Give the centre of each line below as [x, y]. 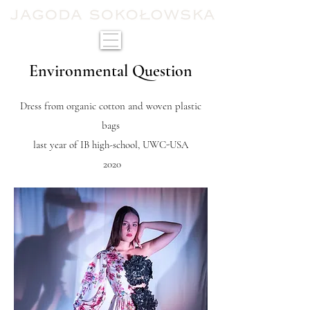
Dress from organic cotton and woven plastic [111, 106]
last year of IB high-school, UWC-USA [111, 145]
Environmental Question [111, 71]
